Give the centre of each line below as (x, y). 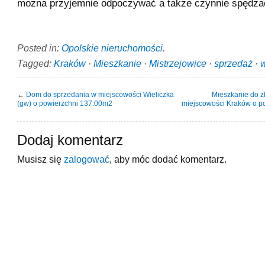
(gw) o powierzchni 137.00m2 (65, 103)
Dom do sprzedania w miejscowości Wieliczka (100, 94)
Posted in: (39, 48)
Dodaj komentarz (70, 140)
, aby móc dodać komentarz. (168, 159)
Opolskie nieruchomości (112, 48)
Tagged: (35, 63)
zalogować (87, 159)
